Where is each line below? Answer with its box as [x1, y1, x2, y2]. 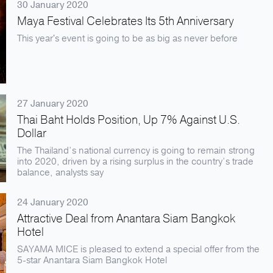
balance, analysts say [17, 166, 104, 179]
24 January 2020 [17, 196, 88, 208]
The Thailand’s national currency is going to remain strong [17, 144, 255, 157]
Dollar [17, 126, 46, 141]
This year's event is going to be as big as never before [17, 32, 238, 44]
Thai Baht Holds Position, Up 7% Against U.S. [17, 112, 240, 128]
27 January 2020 [17, 97, 88, 110]
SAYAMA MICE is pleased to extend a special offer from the [17, 243, 260, 255]
